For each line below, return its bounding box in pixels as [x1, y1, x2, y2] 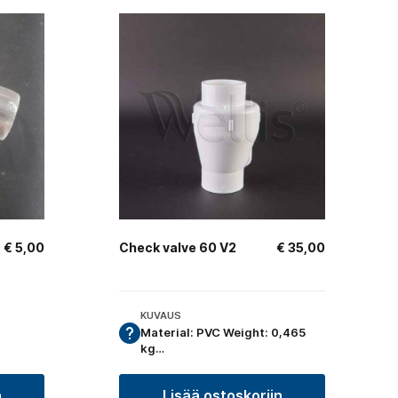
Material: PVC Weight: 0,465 [140, 325, 306, 340]
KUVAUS [140, 308, 181, 322]
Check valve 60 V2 [119, 240, 236, 256]
